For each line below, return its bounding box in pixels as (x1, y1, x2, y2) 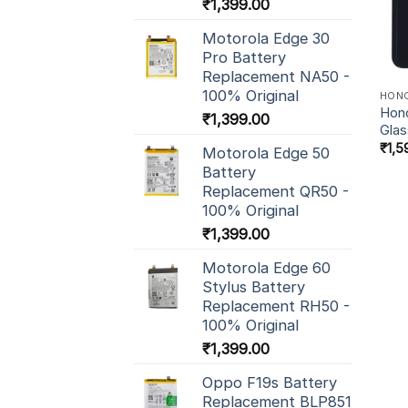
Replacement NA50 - (202, 67, 350, 87)
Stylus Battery (202, 278, 305, 297)
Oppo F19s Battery (202, 373, 337, 393)
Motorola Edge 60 (202, 259, 331, 278)
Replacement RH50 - (202, 297, 350, 316)
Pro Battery (202, 48, 286, 67)
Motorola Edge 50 (202, 144, 330, 163)
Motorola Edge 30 (202, 29, 330, 48)
